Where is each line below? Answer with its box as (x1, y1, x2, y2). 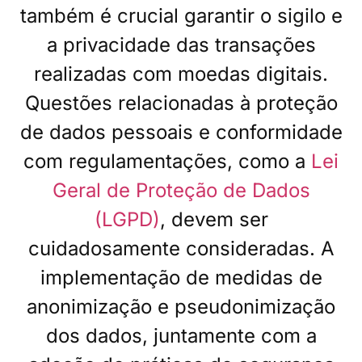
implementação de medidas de (40, 266, 322, 290)
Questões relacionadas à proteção (24, 91, 338, 116)
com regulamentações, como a (23, 149, 311, 174)
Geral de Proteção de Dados (52, 179, 310, 203)
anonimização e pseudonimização (27, 295, 335, 319)
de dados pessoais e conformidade (19, 120, 343, 145)
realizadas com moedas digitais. (34, 62, 328, 86)
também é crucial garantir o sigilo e (19, 4, 343, 28)
